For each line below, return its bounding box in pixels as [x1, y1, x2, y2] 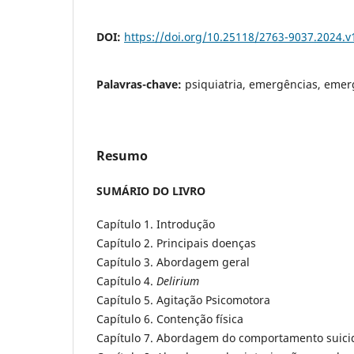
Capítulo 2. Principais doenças [96, 235, 256, 250]
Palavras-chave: [96, 76, 185, 92]
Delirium [156, 273, 199, 288]
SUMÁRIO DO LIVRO [96, 183, 205, 198]
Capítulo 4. [96, 273, 156, 288]
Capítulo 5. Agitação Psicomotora [96, 292, 270, 307]
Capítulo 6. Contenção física [96, 311, 243, 326]
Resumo [96, 146, 148, 164]
